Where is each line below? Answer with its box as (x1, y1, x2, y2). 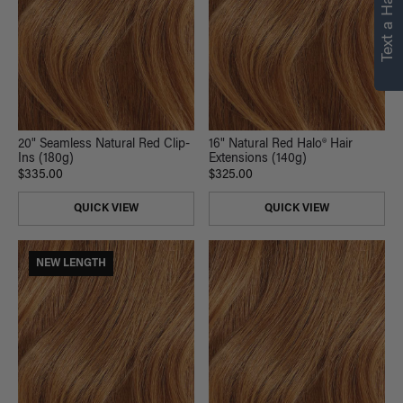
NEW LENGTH (36, 257, 106, 269)
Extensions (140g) (209, 152, 307, 166)
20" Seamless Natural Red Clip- (18, 138, 190, 151)
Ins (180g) (18, 152, 74, 166)
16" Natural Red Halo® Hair (209, 138, 353, 151)
